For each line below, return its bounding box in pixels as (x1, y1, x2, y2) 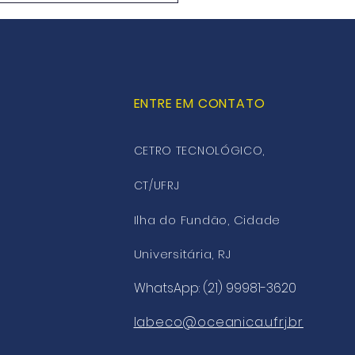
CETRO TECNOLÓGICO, (133, 143, 265, 159)
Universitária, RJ (133, 246, 231, 263)
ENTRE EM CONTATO (133, 94, 265, 113)
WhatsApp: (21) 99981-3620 (133, 279, 296, 298)
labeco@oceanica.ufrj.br (133, 313, 303, 332)
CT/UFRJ (133, 177, 180, 194)
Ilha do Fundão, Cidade (133, 212, 281, 229)
